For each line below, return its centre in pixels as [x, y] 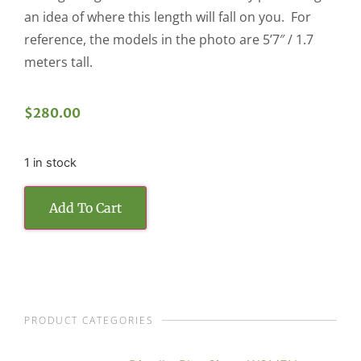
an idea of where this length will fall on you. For [168, 17]
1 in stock [50, 163]
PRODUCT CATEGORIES [89, 320]
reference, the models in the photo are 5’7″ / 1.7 [169, 40]
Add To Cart [85, 207]
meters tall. [58, 62]
